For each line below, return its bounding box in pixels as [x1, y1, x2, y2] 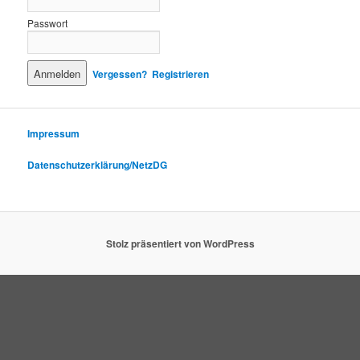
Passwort [27, 16, 68, 31]
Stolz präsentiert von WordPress [105, 236, 255, 252]
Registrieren [152, 67, 210, 82]
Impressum [27, 125, 80, 141]
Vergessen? [92, 67, 148, 82]
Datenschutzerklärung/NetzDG [27, 157, 168, 173]
